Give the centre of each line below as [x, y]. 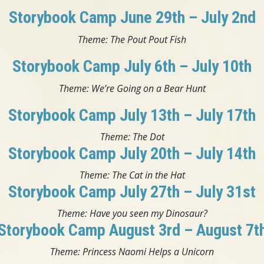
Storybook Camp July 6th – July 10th [132, 66]
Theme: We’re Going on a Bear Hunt [132, 88]
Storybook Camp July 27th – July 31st [132, 192]
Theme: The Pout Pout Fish [132, 39]
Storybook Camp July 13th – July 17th [132, 115]
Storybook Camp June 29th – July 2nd [132, 17]
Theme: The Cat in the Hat [132, 175]
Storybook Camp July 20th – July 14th [132, 153]
